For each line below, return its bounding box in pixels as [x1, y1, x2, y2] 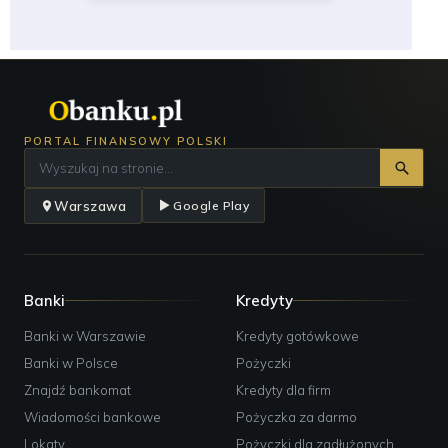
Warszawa [54, 197, 127, 214]
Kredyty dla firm [236, 381, 331, 398]
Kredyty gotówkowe [236, 327, 359, 344]
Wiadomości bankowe [24, 408, 161, 425]
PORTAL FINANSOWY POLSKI [24, 133, 228, 148]
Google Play [173, 198, 250, 214]
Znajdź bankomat [24, 381, 131, 398]
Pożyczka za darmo [236, 408, 357, 425]
